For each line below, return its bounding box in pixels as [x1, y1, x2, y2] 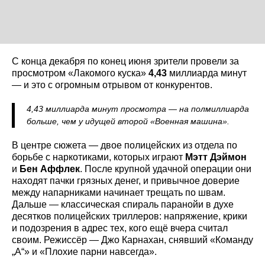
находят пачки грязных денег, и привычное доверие [12, 176, 240, 186]
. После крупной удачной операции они [80, 164, 251, 174]
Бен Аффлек [20, 164, 80, 174]
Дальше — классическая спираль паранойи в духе [12, 199, 234, 210]
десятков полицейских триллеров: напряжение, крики [12, 211, 247, 222]
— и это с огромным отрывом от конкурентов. [12, 80, 212, 91]
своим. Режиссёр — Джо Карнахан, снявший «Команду [12, 235, 253, 245]
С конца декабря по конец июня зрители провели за [12, 56, 239, 67]
